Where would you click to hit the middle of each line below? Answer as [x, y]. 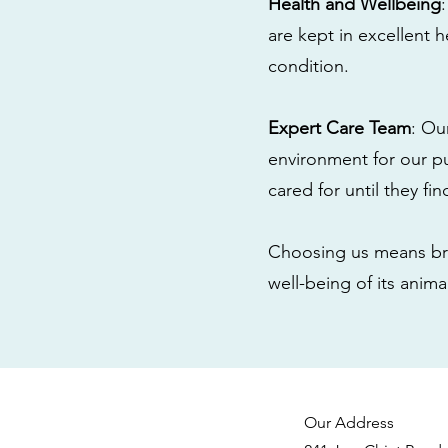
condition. [308, 66]
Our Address [349, 422]
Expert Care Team [339, 128]
